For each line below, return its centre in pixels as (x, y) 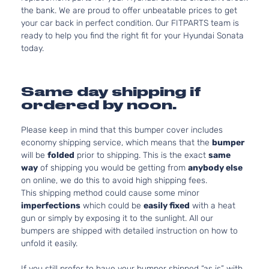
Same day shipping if (111, 92)
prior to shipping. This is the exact (141, 155)
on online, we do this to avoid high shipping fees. (114, 180)
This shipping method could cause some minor (110, 193)
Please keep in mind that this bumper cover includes (122, 130)
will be (34, 155)
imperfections (51, 206)
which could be (112, 206)
